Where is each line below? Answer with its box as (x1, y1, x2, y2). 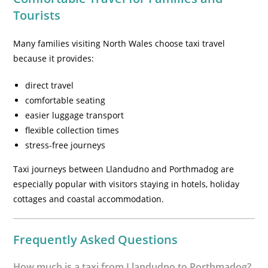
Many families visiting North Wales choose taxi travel (13, 38, 226, 49)
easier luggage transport (25, 109, 124, 121)
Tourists (13, 7, 61, 23)
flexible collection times (25, 124, 120, 136)
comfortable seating (25, 95, 106, 106)
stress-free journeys (25, 139, 106, 151)
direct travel (25, 80, 74, 91)
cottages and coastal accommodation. (13, 193, 165, 205)
